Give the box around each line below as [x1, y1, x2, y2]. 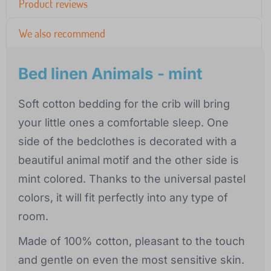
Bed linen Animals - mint [18, 64, 203, 83]
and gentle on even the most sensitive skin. [18, 253, 244, 267]
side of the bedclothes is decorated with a [18, 135, 237, 148]
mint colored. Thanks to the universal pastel [18, 172, 246, 186]
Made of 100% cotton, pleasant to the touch [18, 235, 245, 248]
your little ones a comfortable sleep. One [18, 116, 229, 129]
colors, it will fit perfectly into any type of [18, 191, 228, 204]
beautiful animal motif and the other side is [18, 154, 239, 167]
